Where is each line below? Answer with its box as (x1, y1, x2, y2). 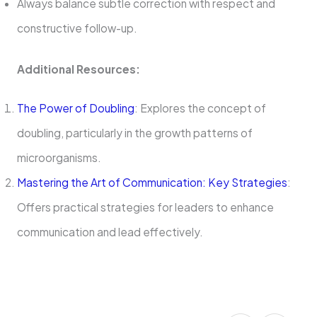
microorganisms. (16, 151, 101, 165)
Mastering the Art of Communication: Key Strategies (16, 175, 287, 190)
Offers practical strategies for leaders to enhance (16, 200, 274, 214)
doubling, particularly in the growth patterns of (16, 126, 253, 140)
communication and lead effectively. (16, 225, 203, 239)
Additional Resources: (16, 62, 140, 76)
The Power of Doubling (16, 101, 134, 115)
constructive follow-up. (16, 21, 137, 35)
